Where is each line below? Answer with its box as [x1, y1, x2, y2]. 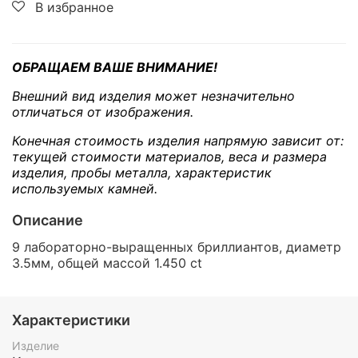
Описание [12, 212, 83, 229]
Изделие [12, 339, 59, 353]
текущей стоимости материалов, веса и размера [12, 149, 327, 165]
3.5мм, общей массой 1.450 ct [12, 255, 202, 272]
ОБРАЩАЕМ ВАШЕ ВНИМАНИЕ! [12, 59, 217, 76]
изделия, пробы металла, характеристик [12, 165, 272, 181]
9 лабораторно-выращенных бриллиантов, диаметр [12, 239, 341, 256]
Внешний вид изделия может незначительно [12, 88, 295, 105]
